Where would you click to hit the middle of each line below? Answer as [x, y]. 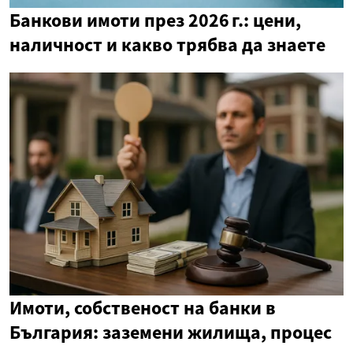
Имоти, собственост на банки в [143, 307]
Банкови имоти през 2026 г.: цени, [155, 20]
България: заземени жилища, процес [171, 332]
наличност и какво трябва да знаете [167, 45]
